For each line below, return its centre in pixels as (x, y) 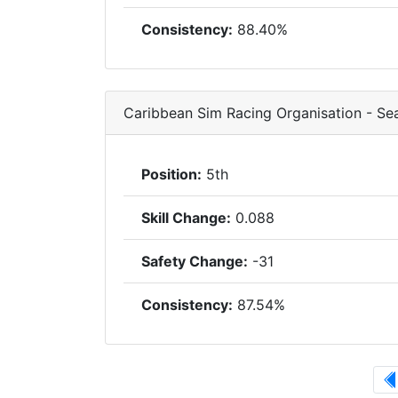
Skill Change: (186, 218)
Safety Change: (195, 261)
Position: (171, 174)
